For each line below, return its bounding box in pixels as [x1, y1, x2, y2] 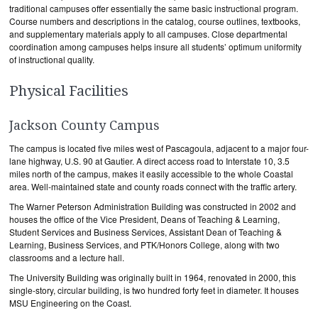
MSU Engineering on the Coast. [9, 297, 131, 309]
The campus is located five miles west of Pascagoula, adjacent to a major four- [9, 142, 309, 154]
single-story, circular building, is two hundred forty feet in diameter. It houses [9, 284, 299, 296]
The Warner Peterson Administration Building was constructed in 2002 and [9, 200, 296, 212]
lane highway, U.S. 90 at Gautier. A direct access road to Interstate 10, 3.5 [9, 155, 290, 167]
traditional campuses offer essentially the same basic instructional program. [9, 2, 298, 14]
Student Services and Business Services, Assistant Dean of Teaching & [9, 226, 282, 238]
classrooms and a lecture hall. [9, 251, 124, 263]
